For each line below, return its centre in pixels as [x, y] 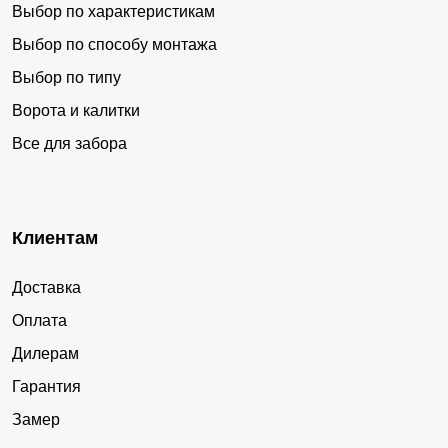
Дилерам [45, 354]
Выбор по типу [66, 78]
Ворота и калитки [76, 111]
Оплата [39, 321]
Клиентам [55, 238]
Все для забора [69, 144]
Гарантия [46, 387]
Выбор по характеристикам [113, 12]
